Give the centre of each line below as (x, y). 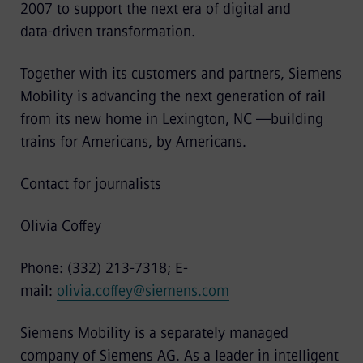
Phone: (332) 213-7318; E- (104, 268)
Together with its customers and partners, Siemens (181, 74)
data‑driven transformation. (109, 32)
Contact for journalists (92, 184)
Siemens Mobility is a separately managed (154, 333)
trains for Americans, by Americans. (135, 142)
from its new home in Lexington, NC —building (171, 119)
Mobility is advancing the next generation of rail (173, 96)
